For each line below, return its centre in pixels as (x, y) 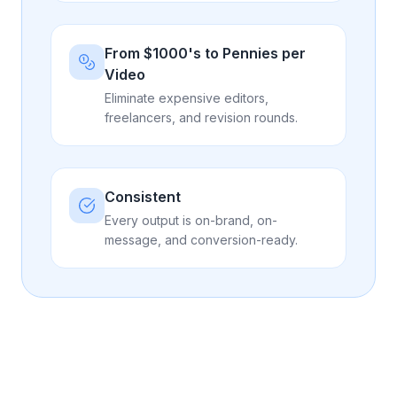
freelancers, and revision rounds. (201, 117)
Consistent (143, 197)
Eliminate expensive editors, (187, 98)
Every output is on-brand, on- (191, 220)
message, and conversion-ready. (201, 240)
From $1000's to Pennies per (205, 53)
